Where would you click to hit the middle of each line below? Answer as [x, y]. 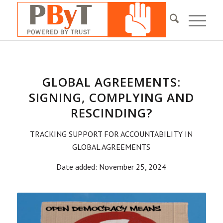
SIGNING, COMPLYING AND [111, 97]
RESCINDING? [111, 113]
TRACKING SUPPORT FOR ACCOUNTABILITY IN [111, 134]
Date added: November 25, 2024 [111, 167]
